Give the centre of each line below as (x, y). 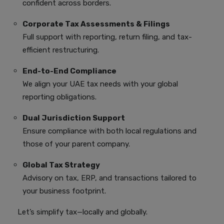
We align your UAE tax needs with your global (100, 84)
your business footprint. (64, 191)
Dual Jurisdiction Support (74, 118)
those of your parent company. (76, 144)
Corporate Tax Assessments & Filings (96, 24)
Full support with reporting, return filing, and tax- (107, 37)
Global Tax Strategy (61, 165)
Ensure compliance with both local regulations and (109, 131)
